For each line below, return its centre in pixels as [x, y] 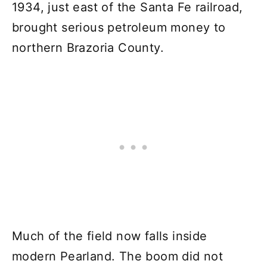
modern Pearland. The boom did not [118, 256]
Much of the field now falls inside [110, 236]
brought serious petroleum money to [119, 27]
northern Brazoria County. [88, 47]
